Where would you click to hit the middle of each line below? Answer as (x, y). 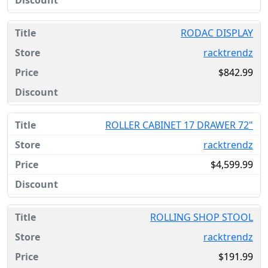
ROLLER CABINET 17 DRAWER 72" (179, 125)
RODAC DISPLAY (217, 33)
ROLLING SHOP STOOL (202, 217)
